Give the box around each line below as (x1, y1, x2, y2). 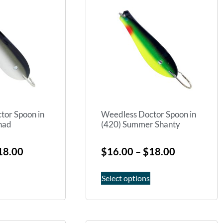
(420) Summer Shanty (101, 119, 180, 130)
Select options (102, 173, 150, 183)
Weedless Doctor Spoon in (101, 109, 196, 120)
